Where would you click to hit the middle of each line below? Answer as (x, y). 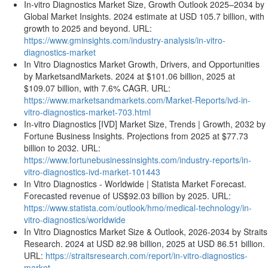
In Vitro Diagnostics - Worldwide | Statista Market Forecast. (135, 184)
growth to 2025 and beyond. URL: (88, 28)
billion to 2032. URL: (62, 148)
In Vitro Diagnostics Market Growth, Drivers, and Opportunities (142, 64)
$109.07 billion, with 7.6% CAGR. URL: (97, 88)
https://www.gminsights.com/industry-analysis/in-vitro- (125, 40)
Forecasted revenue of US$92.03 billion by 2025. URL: (127, 196)
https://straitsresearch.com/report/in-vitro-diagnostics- (147, 255)
